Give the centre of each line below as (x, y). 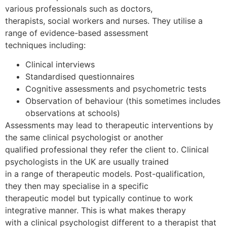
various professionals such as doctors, (79, 8)
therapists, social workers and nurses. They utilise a (104, 21)
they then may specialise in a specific (77, 186)
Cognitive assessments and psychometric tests (116, 89)
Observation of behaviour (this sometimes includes (123, 101)
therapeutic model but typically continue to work (99, 198)
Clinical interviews (60, 65)
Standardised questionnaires (80, 77)
